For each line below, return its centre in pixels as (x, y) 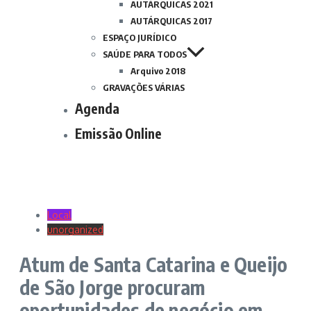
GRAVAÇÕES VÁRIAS (144, 87)
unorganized (75, 229)
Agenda (97, 108)
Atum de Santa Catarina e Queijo (154, 264)
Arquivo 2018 (158, 71)
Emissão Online (118, 133)
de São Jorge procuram (112, 287)
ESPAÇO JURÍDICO (140, 37)
